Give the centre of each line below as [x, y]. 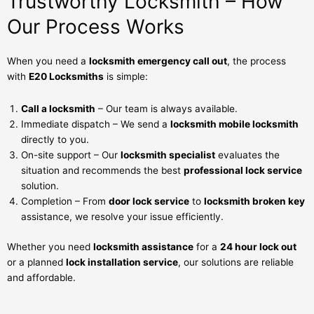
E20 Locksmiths [66, 77]
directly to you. [55, 140]
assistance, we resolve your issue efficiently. [122, 217]
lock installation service [122, 262]
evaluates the [247, 155]
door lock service [149, 202]
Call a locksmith [58, 109]
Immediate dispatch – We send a [96, 124]
